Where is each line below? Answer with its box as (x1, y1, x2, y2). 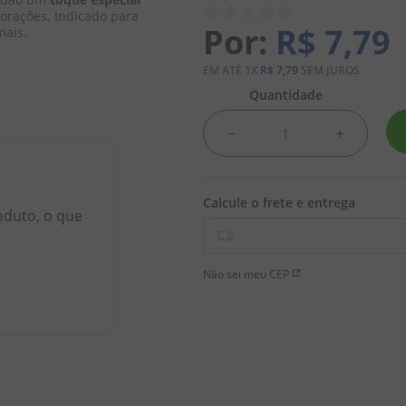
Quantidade (248, 86, 323, 103)
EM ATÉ (203, 63, 245, 78)
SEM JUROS (298, 63, 360, 78)
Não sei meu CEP (203, 266, 289, 282)
